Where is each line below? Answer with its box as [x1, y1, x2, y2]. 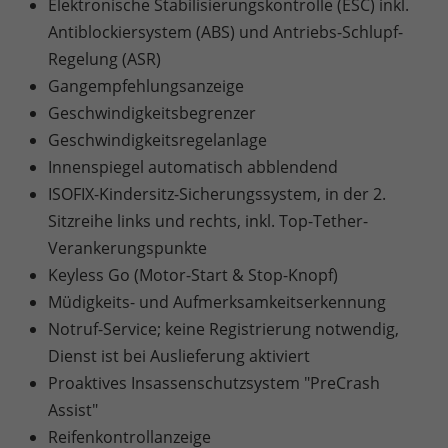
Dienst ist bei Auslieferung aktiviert [48, 344, 310, 367]
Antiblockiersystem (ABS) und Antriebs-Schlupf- [48, 20, 403, 43]
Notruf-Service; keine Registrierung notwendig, [48, 317, 399, 340]
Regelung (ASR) [48, 47, 161, 70]
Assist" [48, 398, 98, 421]
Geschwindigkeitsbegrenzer [48, 101, 256, 124]
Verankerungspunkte [48, 236, 207, 259]
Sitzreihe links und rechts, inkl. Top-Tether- [48, 209, 368, 232]
